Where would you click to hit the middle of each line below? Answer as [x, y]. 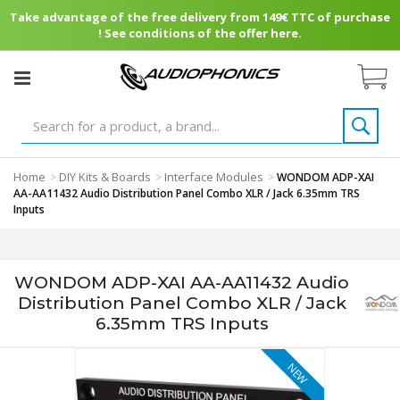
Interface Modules [214, 177]
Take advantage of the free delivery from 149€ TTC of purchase [200, 17]
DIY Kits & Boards [105, 177]
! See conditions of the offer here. [200, 33]
